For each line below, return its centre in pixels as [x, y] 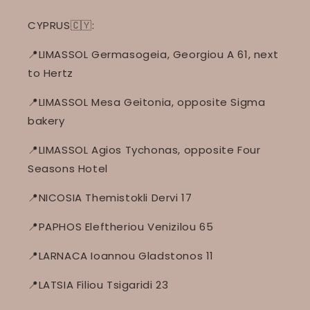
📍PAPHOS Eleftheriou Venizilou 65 [121, 227]
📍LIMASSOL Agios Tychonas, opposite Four [144, 150]
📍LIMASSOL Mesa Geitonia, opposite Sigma [147, 102]
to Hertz [51, 73]
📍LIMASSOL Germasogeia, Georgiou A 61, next [153, 54]
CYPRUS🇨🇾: [61, 25]
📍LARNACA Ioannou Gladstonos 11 [121, 256]
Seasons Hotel [68, 168]
